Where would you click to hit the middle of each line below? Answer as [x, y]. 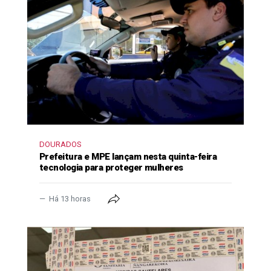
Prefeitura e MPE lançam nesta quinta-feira [128, 156]
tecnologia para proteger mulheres [111, 167]
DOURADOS [60, 144]
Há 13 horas [70, 198]
